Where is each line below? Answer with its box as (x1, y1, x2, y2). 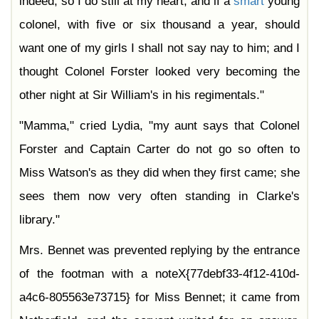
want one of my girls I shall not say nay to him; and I (19, 41, 300, 56)
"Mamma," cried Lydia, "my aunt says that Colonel (19, 119, 300, 133)
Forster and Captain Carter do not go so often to (19, 142, 300, 157)
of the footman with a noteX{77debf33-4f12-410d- (19, 267, 300, 281)
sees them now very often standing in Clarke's (19, 189, 300, 204)
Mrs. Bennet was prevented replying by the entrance (19, 244, 300, 258)
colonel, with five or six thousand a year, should (19, 18, 300, 32)
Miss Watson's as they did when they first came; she (19, 166, 300, 180)
